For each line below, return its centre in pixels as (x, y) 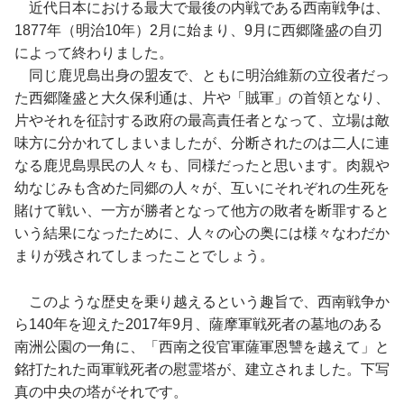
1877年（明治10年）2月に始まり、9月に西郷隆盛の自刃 (198, 31)
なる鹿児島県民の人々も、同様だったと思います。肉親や (202, 166)
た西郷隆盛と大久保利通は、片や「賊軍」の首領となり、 (202, 98)
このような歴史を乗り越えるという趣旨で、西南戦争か (202, 302)
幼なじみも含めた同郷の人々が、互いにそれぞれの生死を (202, 188)
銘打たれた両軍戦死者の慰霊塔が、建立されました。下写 (202, 370)
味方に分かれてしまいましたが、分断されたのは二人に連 (202, 143)
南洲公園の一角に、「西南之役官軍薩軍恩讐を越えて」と (202, 347)
